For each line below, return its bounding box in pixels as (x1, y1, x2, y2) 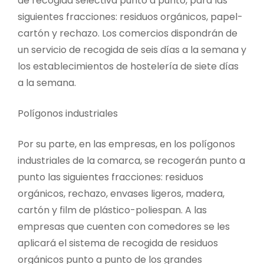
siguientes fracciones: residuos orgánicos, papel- (18, 9, 243, 24)
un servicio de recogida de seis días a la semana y (18, 42, 246, 57)
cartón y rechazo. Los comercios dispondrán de (18, 26, 237, 40)
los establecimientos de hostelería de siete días (18, 59, 239, 73)
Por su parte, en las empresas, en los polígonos (18, 137, 235, 151)
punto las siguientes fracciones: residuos (18, 170, 203, 184)
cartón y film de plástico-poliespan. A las (18, 203, 207, 217)
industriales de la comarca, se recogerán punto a (18, 153, 245, 167)
